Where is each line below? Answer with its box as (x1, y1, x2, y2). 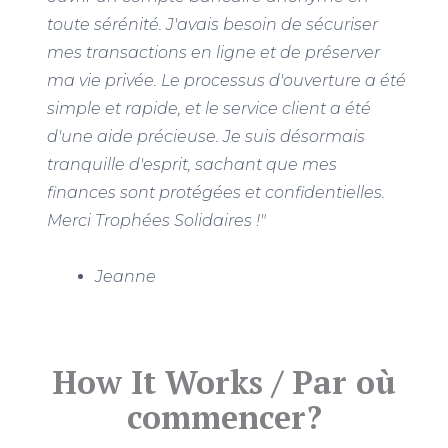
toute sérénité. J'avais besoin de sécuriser (47, 15, 378, 35)
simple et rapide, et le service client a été (47, 99, 371, 119)
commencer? (126, 396, 322, 439)
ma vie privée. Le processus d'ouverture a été (47, 71, 406, 91)
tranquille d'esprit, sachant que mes (47, 155, 337, 175)
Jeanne (95, 267, 156, 287)
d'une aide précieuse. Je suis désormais (47, 127, 365, 147)
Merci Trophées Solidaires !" (47, 211, 266, 231)
